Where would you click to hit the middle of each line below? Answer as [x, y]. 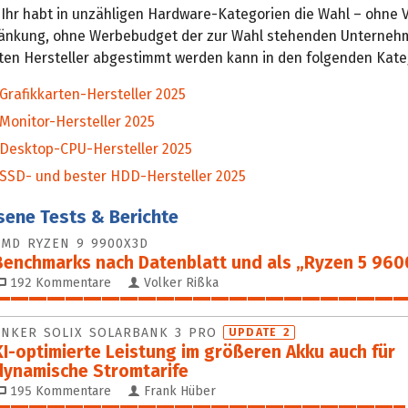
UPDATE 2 [260, 332]
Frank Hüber [178, 391]
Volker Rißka [179, 282]
